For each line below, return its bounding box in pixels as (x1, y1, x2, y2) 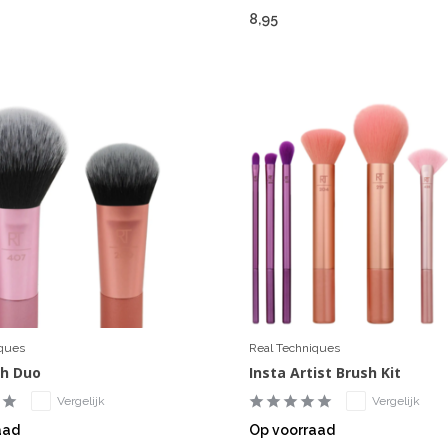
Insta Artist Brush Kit (248, 363, 401, 383)
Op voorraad (248, 422, 335, 439)
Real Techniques (248, 341, 340, 356)
